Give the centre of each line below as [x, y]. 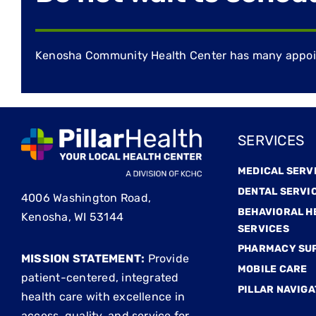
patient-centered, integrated [100, 278]
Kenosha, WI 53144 [72, 217]
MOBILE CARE [273, 269]
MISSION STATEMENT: [83, 259]
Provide [167, 259]
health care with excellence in [103, 297]
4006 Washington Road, [86, 198]
